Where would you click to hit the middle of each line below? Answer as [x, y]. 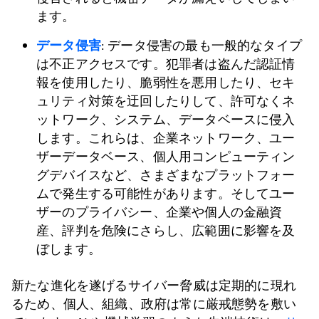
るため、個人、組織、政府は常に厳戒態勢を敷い [154, 304]
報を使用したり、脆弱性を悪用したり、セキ [166, 83]
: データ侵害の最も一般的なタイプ [201, 46]
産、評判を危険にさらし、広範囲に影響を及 [166, 231]
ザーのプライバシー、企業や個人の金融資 [159, 212]
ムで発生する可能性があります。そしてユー [166, 194]
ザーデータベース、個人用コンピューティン [166, 157]
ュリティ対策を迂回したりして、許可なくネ [166, 101]
